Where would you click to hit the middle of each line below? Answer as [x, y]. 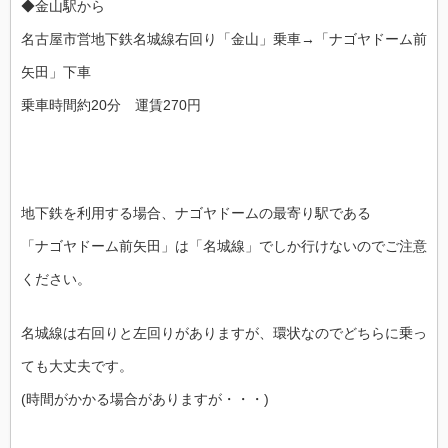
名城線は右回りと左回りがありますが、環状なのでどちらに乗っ [224, 332]
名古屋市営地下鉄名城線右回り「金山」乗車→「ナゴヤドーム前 [224, 38]
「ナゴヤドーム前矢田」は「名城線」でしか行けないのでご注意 [224, 245]
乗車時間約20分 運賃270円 [111, 104]
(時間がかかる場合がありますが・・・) [145, 398]
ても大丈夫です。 [77, 365]
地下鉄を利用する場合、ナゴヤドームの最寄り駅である [196, 212]
